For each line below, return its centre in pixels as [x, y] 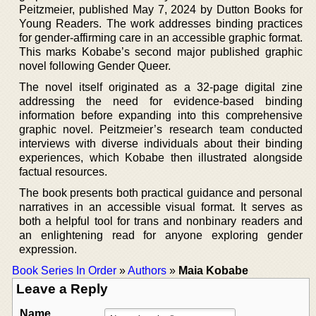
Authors [147, 270]
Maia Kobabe [213, 270]
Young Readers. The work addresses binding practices [161, 23]
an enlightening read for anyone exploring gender [161, 235]
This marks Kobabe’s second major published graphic [161, 51]
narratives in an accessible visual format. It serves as [161, 207]
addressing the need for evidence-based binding [161, 101]
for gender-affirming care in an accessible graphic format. [161, 37]
